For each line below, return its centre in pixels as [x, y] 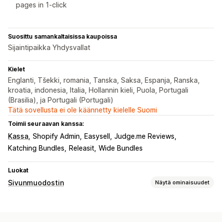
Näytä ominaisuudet [182, 182]
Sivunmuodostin [36, 183]
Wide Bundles [121, 148]
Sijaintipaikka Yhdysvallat [49, 48]
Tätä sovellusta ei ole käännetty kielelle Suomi [83, 110]
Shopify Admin [56, 136]
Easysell [97, 136]
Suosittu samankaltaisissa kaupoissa [62, 37]
